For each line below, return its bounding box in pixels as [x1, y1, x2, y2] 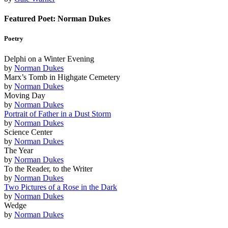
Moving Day [4, 91, 45, 100]
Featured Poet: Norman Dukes [4, 14, 110, 23]
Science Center [4, 127, 52, 136]
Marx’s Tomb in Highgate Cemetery [4, 72, 120, 81]
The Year [4, 146, 33, 155]
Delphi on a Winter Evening [4, 54, 94, 63]
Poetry [4, 35, 23, 43]
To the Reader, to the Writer [4, 164, 93, 173]
